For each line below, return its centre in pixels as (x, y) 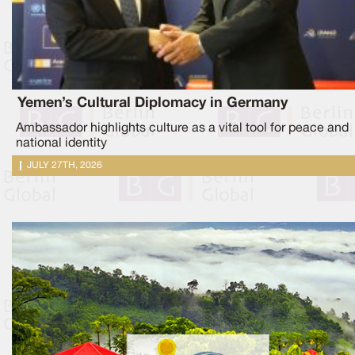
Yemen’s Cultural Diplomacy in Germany (153, 103)
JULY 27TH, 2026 (65, 165)
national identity (61, 143)
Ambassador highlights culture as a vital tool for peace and (182, 128)
